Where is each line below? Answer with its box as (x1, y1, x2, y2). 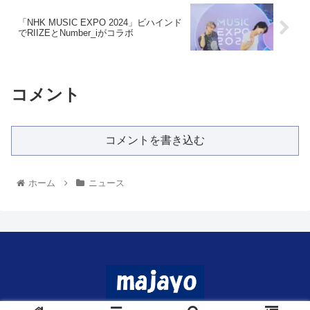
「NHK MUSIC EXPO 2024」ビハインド (18, 17, 182, 28)
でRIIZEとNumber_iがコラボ (18, 28, 134, 39)
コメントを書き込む (105, 134, 205, 146)
